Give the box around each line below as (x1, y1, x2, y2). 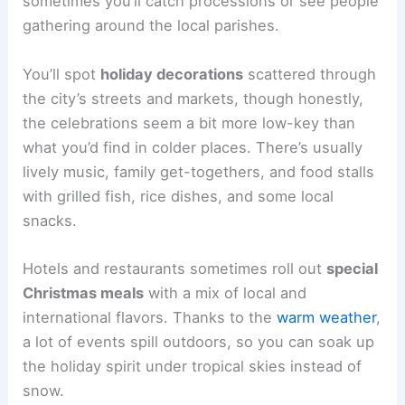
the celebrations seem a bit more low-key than (23, 113, 356, 132)
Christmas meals (23, 283, 145, 302)
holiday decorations (100, 64, 244, 83)
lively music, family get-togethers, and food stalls (23, 162, 375, 181)
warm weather (277, 307, 377, 326)
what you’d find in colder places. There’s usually (23, 137, 363, 156)
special (326, 259, 379, 278)
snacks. (23, 211, 78, 230)
